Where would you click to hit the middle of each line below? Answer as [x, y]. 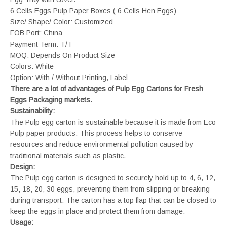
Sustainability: [32, 111]
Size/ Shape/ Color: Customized [62, 22]
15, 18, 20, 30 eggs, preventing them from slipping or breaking [110, 189]
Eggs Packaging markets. [51, 100]
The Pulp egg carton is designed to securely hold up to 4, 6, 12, [113, 178]
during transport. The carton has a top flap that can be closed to [113, 200]
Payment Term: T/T [41, 44]
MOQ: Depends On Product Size [63, 55]
